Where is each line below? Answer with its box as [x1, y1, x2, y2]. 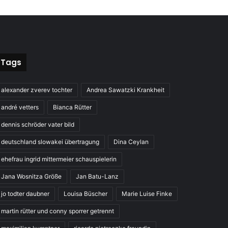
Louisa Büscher [63, 190, 107, 197]
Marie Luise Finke [121, 190, 172, 197]
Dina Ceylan [113, 138, 149, 146]
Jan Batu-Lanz [75, 173, 119, 180]
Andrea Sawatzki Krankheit [86, 86, 164, 94]
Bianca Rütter [52, 103, 92, 111]
